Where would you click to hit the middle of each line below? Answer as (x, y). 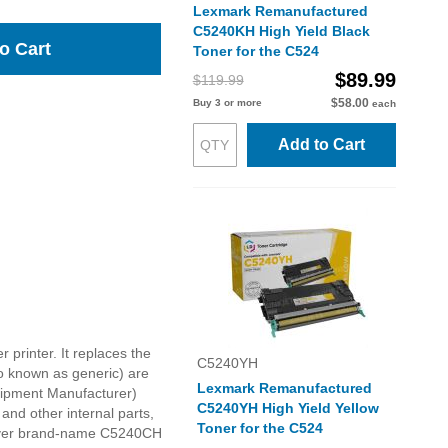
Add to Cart (321, 144)
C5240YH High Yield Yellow (287, 408)
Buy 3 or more (227, 102)
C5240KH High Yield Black (281, 31)
